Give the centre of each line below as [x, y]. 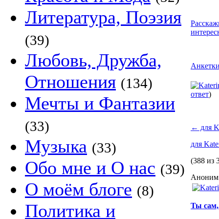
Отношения [70, 82]
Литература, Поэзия [103, 17]
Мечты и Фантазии [100, 103]
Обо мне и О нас [90, 168]
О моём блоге [78, 189]
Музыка [56, 146]
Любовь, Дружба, [93, 60]
